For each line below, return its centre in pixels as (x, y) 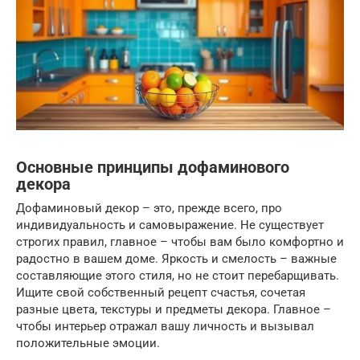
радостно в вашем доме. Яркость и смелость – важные (176, 259)
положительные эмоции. (88, 344)
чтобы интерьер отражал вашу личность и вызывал (165, 327)
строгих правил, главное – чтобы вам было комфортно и (180, 242)
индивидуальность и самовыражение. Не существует (170, 225)
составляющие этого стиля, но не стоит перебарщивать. (178, 276)
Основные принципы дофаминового (153, 167)
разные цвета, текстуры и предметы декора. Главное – (174, 310)
